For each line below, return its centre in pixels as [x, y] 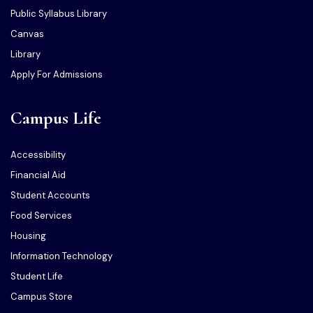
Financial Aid [38, 175]
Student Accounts [50, 196]
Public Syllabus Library [59, 14]
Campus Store [42, 297]
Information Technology [61, 256]
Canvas [27, 34]
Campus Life [56, 118]
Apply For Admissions [57, 75]
